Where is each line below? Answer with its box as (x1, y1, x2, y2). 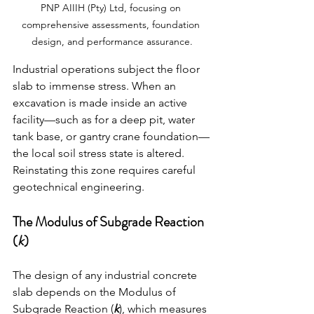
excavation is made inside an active (13, 96, 190, 110)
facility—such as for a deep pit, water (13, 113, 198, 127)
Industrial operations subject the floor (13, 62, 203, 76)
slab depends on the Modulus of (13, 285, 179, 299)
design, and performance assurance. (32, 35, 193, 48)
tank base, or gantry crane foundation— (13, 130, 210, 144)
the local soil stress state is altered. (13, 146, 187, 161)
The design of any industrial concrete (13, 268, 200, 282)
